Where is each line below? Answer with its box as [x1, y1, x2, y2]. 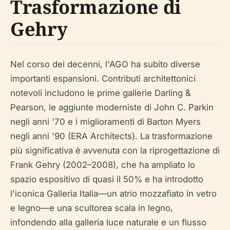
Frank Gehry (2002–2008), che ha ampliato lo [10, 159, 195, 170]
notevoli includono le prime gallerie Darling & [10, 87, 191, 98]
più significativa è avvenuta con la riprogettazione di [10, 145, 220, 156]
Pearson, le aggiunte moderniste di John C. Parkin [10, 102, 214, 112]
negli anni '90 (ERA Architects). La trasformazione [10, 130, 213, 141]
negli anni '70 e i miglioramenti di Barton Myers [10, 116, 201, 127]
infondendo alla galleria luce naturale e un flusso [10, 217, 206, 227]
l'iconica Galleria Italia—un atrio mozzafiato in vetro [10, 188, 217, 199]
